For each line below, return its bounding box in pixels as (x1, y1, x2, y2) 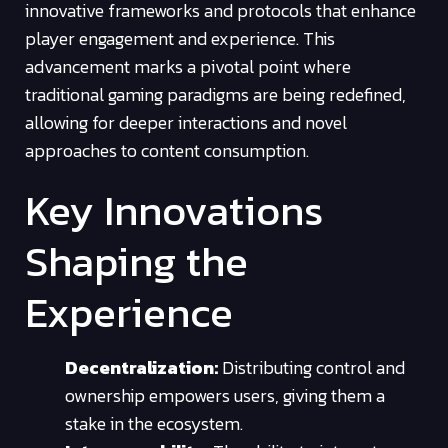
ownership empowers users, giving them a (65, 382, 385, 410)
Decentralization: (65, 354, 218, 382)
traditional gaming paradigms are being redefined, (25, 80, 406, 108)
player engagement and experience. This (25, 24, 335, 52)
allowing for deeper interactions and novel (25, 108, 347, 136)
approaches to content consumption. (25, 136, 309, 164)
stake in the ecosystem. (65, 410, 243, 438)
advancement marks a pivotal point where (25, 52, 351, 80)
